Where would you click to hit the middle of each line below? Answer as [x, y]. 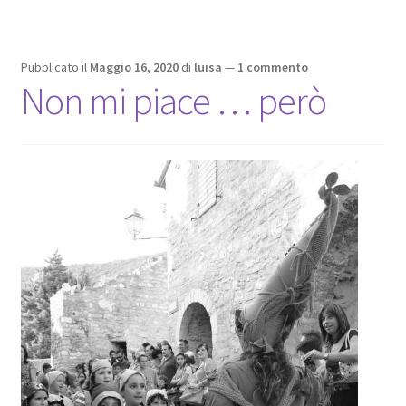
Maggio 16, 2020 [134, 68]
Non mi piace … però [173, 101]
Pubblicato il [55, 68]
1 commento [272, 68]
